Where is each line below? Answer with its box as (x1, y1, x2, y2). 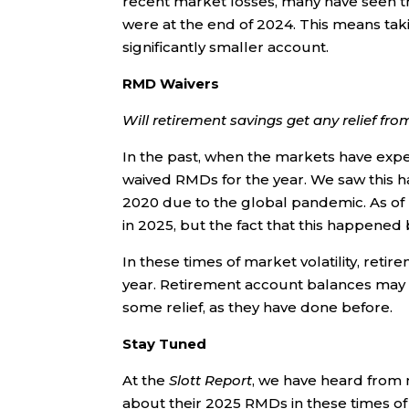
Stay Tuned (122, 335, 207, 353)
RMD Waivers (122, 75, 220, 93)
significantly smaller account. (122, 38, 330, 57)
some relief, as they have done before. (122, 299, 393, 317)
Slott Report (169, 372, 253, 390)
